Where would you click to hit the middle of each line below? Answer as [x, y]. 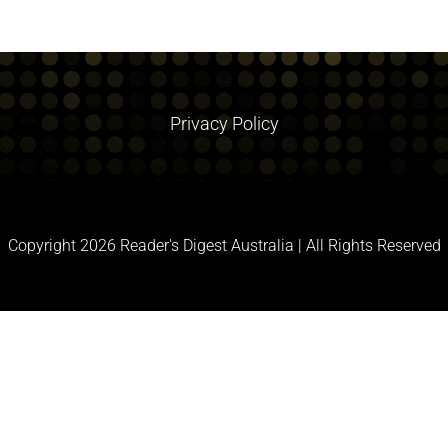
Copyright [43, 245]
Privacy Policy [224, 123]
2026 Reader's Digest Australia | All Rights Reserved [260, 245]
